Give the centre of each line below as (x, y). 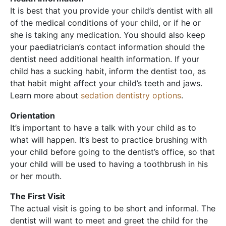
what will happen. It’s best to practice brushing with (108, 140)
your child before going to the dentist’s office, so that (112, 152)
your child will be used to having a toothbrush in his (109, 164)
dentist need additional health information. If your (105, 59)
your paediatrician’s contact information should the (107, 47)
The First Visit (38, 196)
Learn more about (45, 96)
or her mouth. (37, 176)
